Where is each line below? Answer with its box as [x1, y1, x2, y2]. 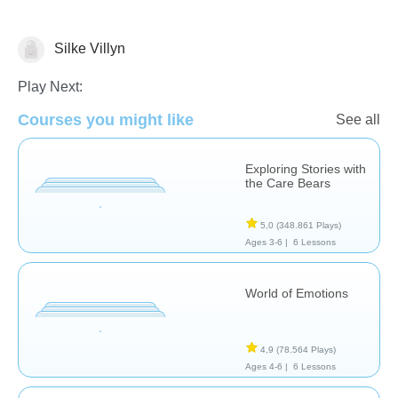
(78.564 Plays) [276, 344, 336, 354]
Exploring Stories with [245, 161, 366, 176]
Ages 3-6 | [245, 236, 288, 247]
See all [336, 111, 380, 127]
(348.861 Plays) [276, 219, 341, 230]
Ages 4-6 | [245, 361, 288, 371]
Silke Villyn [51, 40, 125, 56]
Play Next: [18, 78, 83, 94]
